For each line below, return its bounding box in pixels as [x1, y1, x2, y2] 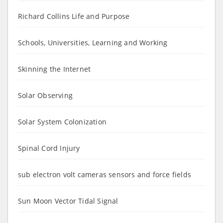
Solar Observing [18, 90, 73, 100]
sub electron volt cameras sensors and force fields [18, 169, 191, 179]
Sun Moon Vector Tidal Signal [18, 196, 118, 206]
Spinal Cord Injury [18, 143, 80, 153]
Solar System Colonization [18, 116, 107, 126]
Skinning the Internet [18, 64, 91, 74]
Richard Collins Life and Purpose [18, 11, 130, 21]
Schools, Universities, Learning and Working [18, 37, 168, 47]
